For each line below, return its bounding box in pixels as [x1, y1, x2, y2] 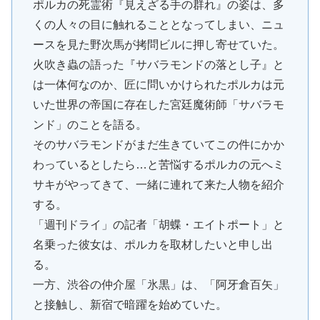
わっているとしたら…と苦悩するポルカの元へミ [32, 158, 284, 171]
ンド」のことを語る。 [32, 118, 147, 131]
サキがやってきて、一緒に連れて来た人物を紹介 [32, 178, 284, 191]
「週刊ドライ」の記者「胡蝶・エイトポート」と [32, 218, 284, 231]
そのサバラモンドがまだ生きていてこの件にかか [32, 138, 284, 151]
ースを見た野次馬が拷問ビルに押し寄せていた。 [32, 38, 284, 51]
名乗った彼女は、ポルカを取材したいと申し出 [32, 238, 273, 251]
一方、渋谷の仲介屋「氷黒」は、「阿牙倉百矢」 [32, 278, 284, 291]
